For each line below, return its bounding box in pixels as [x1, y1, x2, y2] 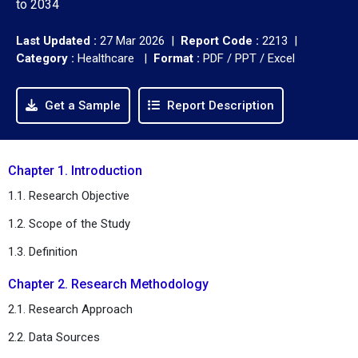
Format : [153, 50, 200, 66]
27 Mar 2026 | [100, 33, 181, 48]
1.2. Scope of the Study [8, 216, 130, 231]
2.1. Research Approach [8, 301, 133, 316]
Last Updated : [16, 33, 100, 48]
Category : [16, 50, 74, 66]
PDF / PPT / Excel [200, 50, 295, 66]
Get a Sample [42, 97, 121, 113]
